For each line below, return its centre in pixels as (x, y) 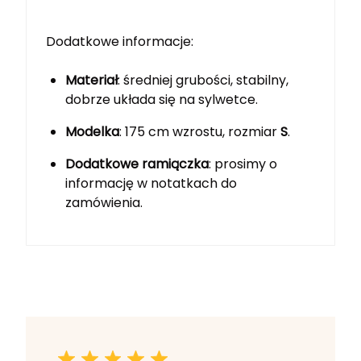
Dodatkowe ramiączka (137, 164)
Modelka (92, 132)
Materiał (91, 80)
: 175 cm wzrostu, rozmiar (200, 132)
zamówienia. (104, 203)
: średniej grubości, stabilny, (203, 80)
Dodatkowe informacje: (120, 41)
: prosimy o (243, 164)
